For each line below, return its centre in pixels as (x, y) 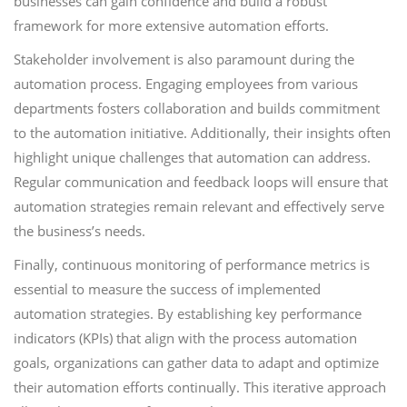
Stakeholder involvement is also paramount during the (184, 59)
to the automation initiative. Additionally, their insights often (202, 133)
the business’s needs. (79, 231)
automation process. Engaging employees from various (186, 84)
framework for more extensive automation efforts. (171, 25)
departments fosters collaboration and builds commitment (197, 108)
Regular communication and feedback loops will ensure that (201, 182)
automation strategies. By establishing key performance (188, 313)
